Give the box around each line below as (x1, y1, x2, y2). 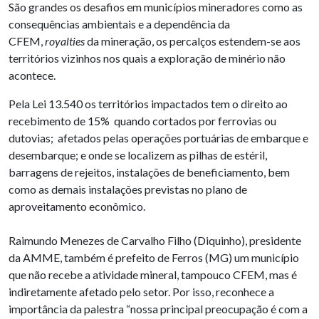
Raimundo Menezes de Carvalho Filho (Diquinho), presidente (9, 234, 301, 248)
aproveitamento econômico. (9, 199, 145, 214)
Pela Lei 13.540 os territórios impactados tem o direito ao (9, 97, 288, 111)
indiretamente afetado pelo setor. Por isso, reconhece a (9, 285, 274, 299)
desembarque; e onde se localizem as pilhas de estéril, (9, 148, 267, 162)
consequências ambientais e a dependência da (9, 17, 230, 31)
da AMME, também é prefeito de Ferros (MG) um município (9, 251, 299, 265)
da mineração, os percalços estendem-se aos (87, 34, 300, 48)
